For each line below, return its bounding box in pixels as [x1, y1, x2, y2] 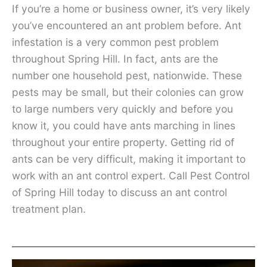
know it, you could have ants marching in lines [12, 119, 235, 132]
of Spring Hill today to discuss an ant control [12, 186, 227, 199]
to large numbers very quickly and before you [12, 103, 233, 116]
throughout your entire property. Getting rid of [12, 136, 234, 149]
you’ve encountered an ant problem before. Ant [12, 19, 241, 32]
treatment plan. [12, 203, 86, 216]
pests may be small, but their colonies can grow [12, 86, 244, 99]
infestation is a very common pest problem [12, 36, 219, 49]
